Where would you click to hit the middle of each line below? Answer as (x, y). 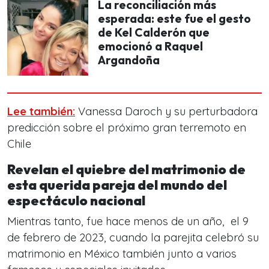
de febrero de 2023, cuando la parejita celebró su (133, 237)
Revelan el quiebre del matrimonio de (126, 169)
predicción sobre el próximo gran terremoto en (127, 128)
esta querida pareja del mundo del (117, 185)
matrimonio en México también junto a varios (122, 254)
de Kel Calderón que (154, 32)
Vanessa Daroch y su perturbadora (166, 111)
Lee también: (41, 111)
